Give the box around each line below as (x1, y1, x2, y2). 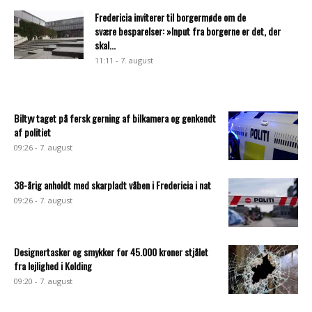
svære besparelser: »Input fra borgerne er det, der (95, 23, 281, 38)
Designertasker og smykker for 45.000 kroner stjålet (14, 244, 208, 259)
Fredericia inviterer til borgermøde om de (95, 9, 246, 24)
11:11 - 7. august (95, 54, 153, 65)
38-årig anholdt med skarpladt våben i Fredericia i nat (14, 177, 211, 192)
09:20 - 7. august (14, 275, 72, 286)
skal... (95, 37, 116, 52)
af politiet (14, 124, 51, 139)
